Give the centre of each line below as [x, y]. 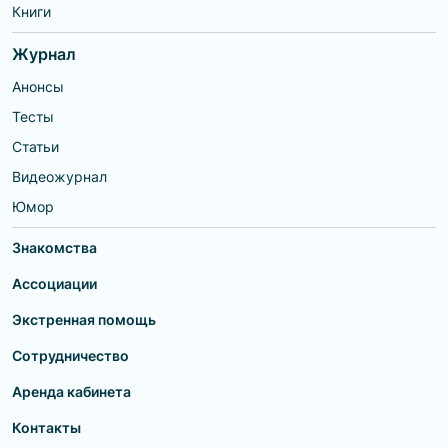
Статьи [35, 146]
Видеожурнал [59, 176]
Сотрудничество [70, 355]
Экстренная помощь [84, 319]
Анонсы [38, 86]
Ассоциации [54, 283]
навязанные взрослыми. [97, 12]
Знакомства [54, 247]
